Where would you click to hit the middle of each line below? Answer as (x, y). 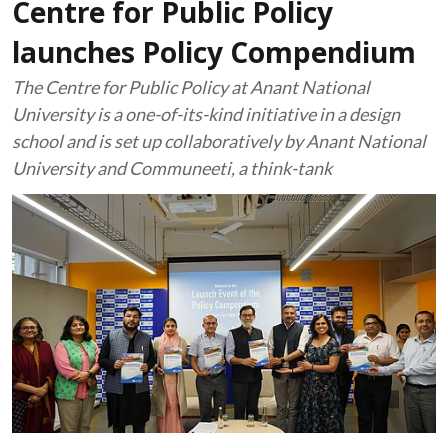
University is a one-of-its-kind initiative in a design (206, 114)
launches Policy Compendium (214, 56)
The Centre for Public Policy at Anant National (191, 87)
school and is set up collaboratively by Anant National (219, 141)
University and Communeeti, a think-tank (173, 168)
